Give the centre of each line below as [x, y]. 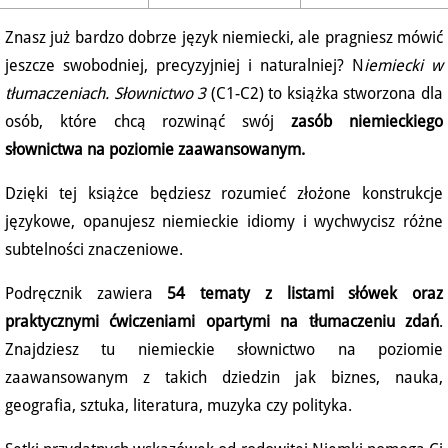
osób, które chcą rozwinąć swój [148, 122]
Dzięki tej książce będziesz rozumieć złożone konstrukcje [224, 194]
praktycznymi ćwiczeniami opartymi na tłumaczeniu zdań [222, 322]
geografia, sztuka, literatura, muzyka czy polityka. [178, 406]
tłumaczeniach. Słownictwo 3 [106, 94]
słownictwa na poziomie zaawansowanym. [155, 150]
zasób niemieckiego [367, 122]
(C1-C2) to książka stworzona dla [325, 94]
